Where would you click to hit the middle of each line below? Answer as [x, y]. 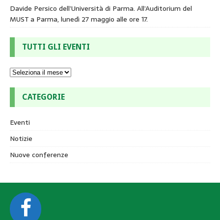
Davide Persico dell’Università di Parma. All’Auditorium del [101, 9]
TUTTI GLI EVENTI [56, 47]
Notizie [21, 139]
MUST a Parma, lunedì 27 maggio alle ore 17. [79, 19]
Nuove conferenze [39, 155]
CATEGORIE [43, 97]
